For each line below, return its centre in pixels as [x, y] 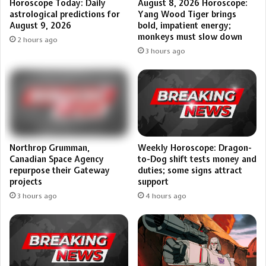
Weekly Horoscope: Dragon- [195, 148]
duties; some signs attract [190, 170]
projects [26, 181]
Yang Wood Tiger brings [187, 15]
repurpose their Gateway [60, 170]
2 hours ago [37, 40]
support [153, 181]
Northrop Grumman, [50, 148]
